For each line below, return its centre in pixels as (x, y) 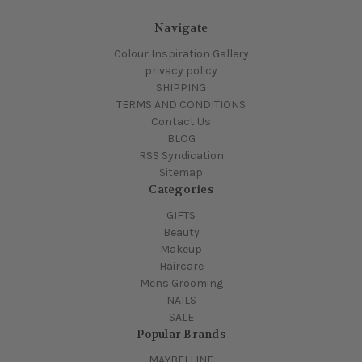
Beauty (181, 233)
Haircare (181, 267)
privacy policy (181, 71)
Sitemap (181, 173)
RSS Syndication (181, 156)
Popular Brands (181, 334)
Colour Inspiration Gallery (181, 54)
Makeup (181, 250)
